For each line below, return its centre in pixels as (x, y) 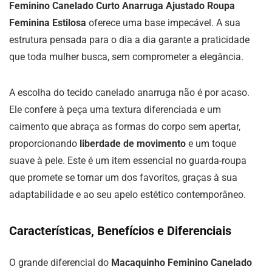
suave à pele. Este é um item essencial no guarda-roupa (128, 161)
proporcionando (44, 144)
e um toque (211, 144)
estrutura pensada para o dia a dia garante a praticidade (129, 40)
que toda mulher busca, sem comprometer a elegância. (126, 57)
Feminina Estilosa (48, 23)
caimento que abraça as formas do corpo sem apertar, (125, 127)
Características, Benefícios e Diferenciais (120, 231)
